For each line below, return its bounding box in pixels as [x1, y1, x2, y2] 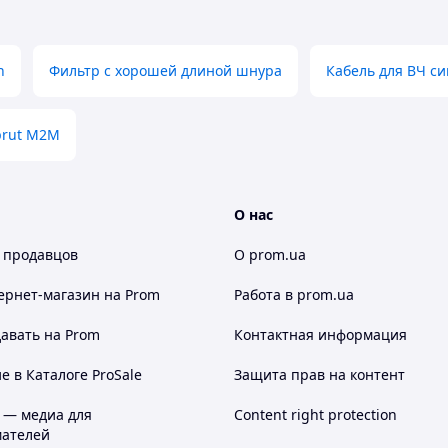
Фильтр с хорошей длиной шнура [49, 61, 282, 80]
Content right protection [234, 405, 397, 424]
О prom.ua [234, 245, 306, 264]
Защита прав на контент [234, 365, 405, 384]
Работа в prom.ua [234, 285, 354, 304]
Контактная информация [234, 325, 407, 344]
